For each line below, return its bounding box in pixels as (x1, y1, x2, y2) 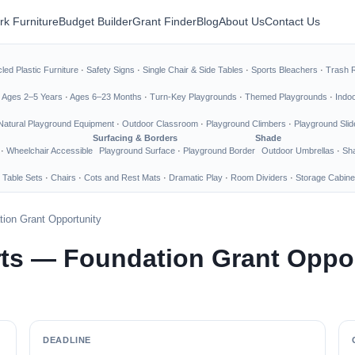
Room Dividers (231, 173, 288, 182)
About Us (219, 15, 265, 28)
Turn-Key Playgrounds (150, 92, 237, 101)
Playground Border (183, 146, 255, 155)
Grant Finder (132, 15, 197, 28)
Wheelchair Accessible (6, 146, 93, 155)
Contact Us (265, 15, 320, 28)
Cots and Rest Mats (84, 173, 161, 182)
